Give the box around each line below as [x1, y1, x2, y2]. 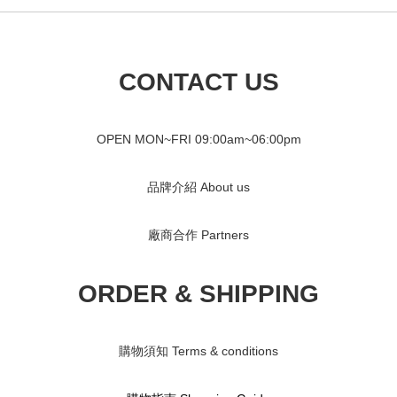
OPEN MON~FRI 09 [96, 132, 209, 146]
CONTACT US [118, 68, 279, 96]
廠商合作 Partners [148, 228, 249, 242]
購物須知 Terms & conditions [119, 344, 278, 358]
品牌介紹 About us [147, 180, 250, 194]
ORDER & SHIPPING [78, 280, 319, 307]
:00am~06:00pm [208, 132, 301, 146]
